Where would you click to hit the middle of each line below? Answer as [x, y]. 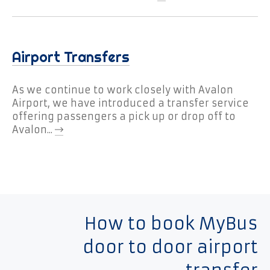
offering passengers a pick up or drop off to [124, 117]
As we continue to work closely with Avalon [123, 90]
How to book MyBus [171, 224]
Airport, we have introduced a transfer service [130, 103]
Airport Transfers [71, 57]
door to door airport [170, 247]
